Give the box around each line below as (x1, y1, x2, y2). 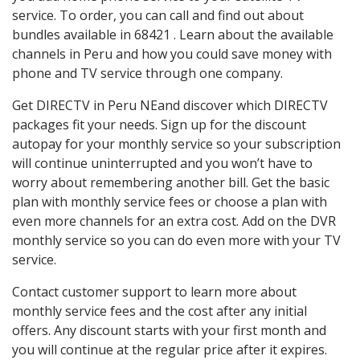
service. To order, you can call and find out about (12, 6, 304, 25)
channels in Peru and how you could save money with (12, 45, 332, 63)
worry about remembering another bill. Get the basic (12, 174, 329, 192)
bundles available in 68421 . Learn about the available (12, 26, 333, 44)
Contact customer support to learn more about (12, 283, 297, 301)
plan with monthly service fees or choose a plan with (12, 193, 327, 211)
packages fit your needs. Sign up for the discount (12, 116, 306, 134)
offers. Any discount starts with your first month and (12, 321, 326, 340)
